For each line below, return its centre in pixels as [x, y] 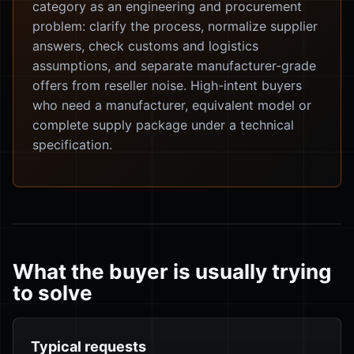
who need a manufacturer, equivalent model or [172, 105]
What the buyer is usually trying [172, 271]
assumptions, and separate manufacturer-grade [174, 66]
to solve [53, 293]
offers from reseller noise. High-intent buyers [167, 85]
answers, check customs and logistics [145, 46]
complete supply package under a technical [163, 125]
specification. [72, 145]
